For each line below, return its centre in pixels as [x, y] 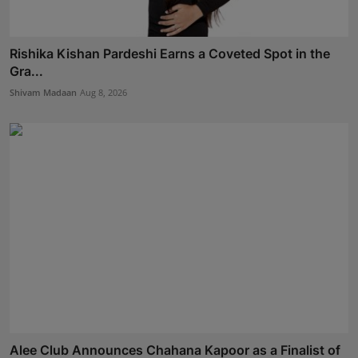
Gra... [26, 72]
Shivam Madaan [43, 93]
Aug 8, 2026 [103, 93]
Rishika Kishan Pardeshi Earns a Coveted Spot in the [170, 54]
